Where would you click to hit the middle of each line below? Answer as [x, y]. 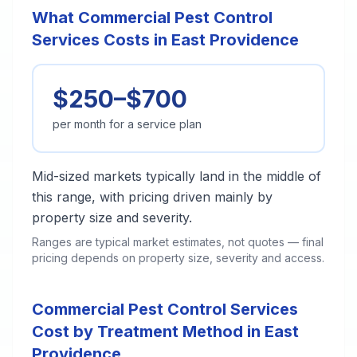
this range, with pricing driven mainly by [152, 197]
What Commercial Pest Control [152, 18]
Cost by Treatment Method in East [165, 331]
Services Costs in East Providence [165, 40]
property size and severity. [112, 218]
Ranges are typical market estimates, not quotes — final [178, 242]
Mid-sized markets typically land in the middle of [177, 176]
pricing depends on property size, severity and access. [178, 258]
